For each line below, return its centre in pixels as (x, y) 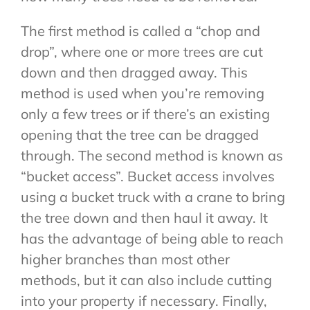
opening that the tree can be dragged (139, 135)
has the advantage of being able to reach (152, 239)
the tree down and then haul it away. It (144, 218)
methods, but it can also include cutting (146, 280)
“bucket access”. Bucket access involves (147, 176)
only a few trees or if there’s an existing (145, 114)
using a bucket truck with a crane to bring (153, 197)
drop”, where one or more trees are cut (142, 52)
